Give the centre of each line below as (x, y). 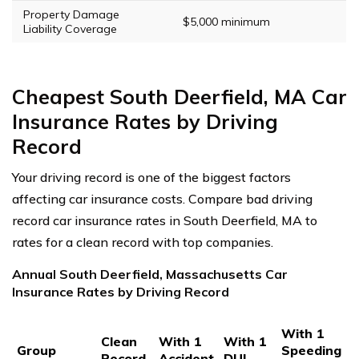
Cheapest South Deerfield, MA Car (179, 96)
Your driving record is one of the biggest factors (151, 177)
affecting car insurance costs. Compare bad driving (162, 198)
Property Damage (71, 14)
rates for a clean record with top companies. (143, 242)
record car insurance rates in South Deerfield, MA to (165, 220)
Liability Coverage (70, 28)
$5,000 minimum (226, 21)
